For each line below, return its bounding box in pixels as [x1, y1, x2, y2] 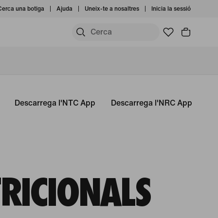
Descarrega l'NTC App [15, 97, 95, 109]
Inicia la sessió [151, 4, 191, 13]
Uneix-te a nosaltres [85, 4, 139, 13]
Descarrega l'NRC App [111, 97, 192, 109]
